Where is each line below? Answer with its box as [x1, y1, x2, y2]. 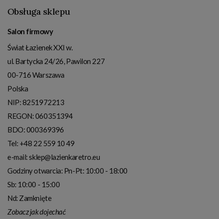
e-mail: [7, 152, 29, 161]
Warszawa [32, 70, 65, 79]
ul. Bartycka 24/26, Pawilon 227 [7, 56, 105, 66]
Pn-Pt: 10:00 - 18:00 [64, 166, 128, 175]
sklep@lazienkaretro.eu [29, 152, 100, 161]
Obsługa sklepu [7, 5, 70, 17]
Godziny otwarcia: [7, 166, 64, 175]
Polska [7, 84, 28, 93]
